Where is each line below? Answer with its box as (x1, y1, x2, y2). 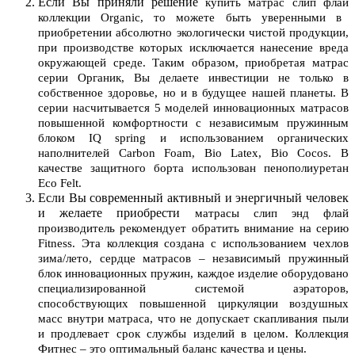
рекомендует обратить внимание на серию (115, 221, 349, 235)
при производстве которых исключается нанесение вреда (38, 40, 349, 54)
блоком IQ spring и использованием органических (38, 131, 349, 144)
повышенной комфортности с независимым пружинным (38, 116, 349, 129)
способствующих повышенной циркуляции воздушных (38, 296, 349, 310)
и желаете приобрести (38, 205, 195, 219)
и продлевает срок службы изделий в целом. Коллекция (38, 326, 349, 340)
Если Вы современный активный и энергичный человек (38, 190, 349, 204)
